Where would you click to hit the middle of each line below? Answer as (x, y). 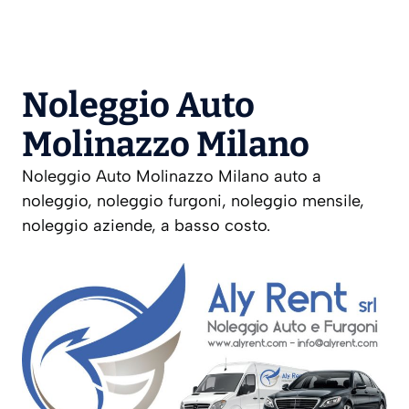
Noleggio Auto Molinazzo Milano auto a (172, 177)
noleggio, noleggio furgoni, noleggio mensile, (193, 201)
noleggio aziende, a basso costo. (146, 226)
